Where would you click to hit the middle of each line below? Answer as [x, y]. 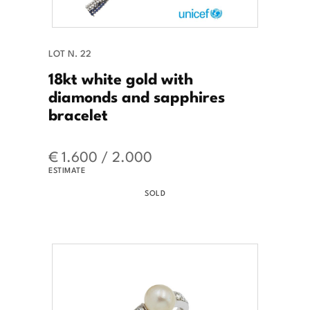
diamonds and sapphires [137, 95]
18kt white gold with [121, 77]
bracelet [78, 113]
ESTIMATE [67, 169]
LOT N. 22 [70, 53]
